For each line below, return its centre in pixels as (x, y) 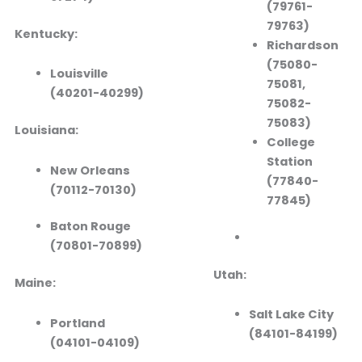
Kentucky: (46, 34)
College (290, 142)
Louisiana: (46, 130)
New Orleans (90, 170)
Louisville (79, 74)
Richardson (302, 45)
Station (289, 161)
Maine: (35, 283)
